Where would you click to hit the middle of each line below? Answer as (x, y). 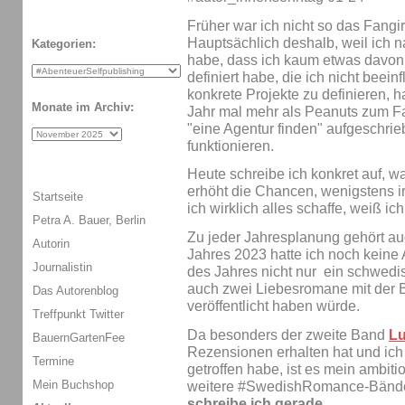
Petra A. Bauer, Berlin (89, 220)
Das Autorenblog (75, 290)
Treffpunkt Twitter (78, 314)
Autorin (51, 243)
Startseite (58, 196)
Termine (53, 361)
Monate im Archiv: (83, 108)
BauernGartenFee (79, 337)
